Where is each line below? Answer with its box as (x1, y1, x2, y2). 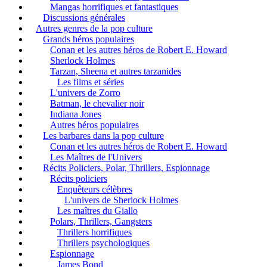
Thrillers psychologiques (57, 238, 150, 249)
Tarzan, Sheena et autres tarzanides (50, 66, 181, 77)
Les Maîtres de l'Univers (50, 152, 142, 163)
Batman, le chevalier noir (50, 98, 144, 109)
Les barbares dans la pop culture (43, 131, 164, 141)
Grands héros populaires (43, 34, 134, 45)
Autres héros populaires (50, 120, 139, 131)
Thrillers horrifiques (57, 227, 132, 238)
